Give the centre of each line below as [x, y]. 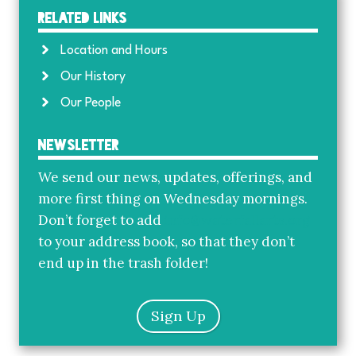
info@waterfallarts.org [237, 220]
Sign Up [178, 315]
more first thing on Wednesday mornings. [173, 198]
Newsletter [79, 145]
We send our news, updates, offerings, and [175, 177]
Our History [93, 77]
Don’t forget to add [101, 220]
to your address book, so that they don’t [166, 241]
